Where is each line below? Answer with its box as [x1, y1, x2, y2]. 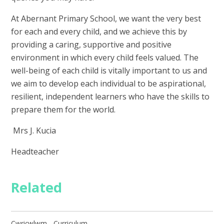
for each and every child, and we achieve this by [11, 26, 187, 37]
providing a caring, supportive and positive [11, 39, 172, 50]
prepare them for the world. [11, 104, 118, 115]
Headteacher [11, 146, 59, 157]
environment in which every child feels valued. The [11, 52, 199, 63]
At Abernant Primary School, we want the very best [11, 13, 201, 24]
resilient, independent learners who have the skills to [11, 91, 210, 102]
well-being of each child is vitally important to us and [11, 65, 207, 76]
